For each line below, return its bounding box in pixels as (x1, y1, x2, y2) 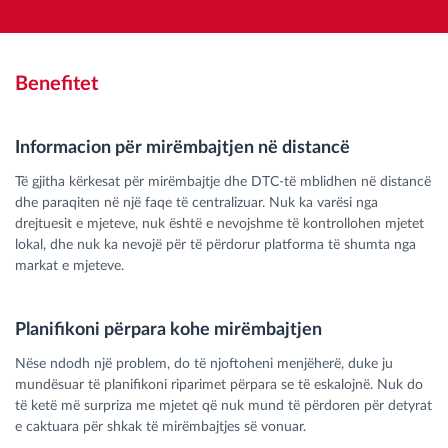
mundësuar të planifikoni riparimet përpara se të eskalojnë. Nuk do (15, 378, 423, 393)
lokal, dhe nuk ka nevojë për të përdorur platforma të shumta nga (15, 238, 416, 253)
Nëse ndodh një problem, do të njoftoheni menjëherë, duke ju (15, 357, 393, 372)
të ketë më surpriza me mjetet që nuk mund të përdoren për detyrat (15, 399, 432, 414)
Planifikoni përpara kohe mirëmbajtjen (15, 321, 322, 340)
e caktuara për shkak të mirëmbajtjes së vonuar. (15, 420, 306, 435)
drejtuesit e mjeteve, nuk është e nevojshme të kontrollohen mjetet (15, 217, 424, 232)
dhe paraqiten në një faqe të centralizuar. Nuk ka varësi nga (15, 196, 378, 211)
